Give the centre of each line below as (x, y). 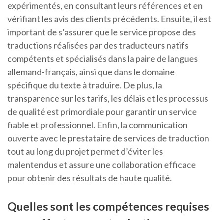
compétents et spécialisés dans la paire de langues (103, 59)
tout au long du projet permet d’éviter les (85, 151)
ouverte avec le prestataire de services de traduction (108, 138)
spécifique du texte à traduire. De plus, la (85, 85)
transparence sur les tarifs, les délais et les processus (108, 98)
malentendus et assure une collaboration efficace (102, 165)
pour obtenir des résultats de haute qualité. (90, 178)
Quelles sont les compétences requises (108, 206)
